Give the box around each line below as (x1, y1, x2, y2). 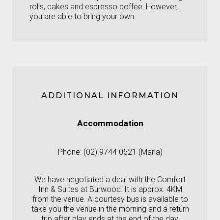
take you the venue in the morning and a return (31, 204, 189, 214)
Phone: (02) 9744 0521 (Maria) (57, 147, 163, 157)
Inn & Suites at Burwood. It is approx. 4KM (38, 185, 182, 194)
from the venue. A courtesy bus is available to (32, 194, 188, 204)
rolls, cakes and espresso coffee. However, (29, 2, 178, 12)
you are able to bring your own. (29, 12, 136, 22)
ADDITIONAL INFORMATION (41, 91, 179, 101)
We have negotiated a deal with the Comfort (34, 175, 186, 185)
